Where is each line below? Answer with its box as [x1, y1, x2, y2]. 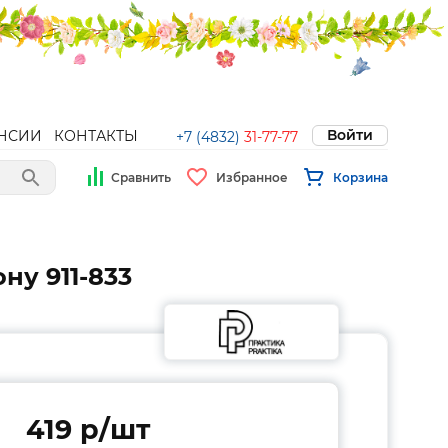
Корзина [333, 169, 388, 185]
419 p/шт [26, 413, 150, 446]
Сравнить [111, 169, 171, 185]
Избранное [216, 169, 288, 185]
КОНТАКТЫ [54, 127, 138, 145]
